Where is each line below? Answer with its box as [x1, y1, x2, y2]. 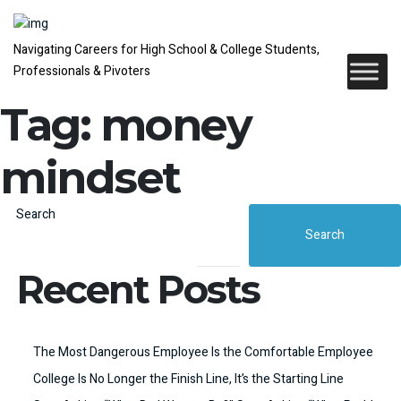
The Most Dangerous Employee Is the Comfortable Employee [32, 343, 373, 363]
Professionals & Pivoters [13, 62, 150, 81]
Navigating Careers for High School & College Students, [13, 40, 320, 59]
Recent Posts [16, 266, 260, 313]
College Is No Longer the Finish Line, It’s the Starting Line [32, 370, 344, 389]
